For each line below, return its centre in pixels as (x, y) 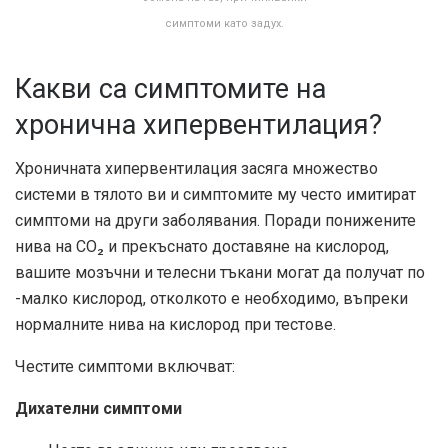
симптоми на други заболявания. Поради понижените (215, 221)
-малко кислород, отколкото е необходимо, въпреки (211, 299)
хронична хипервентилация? (198, 124)
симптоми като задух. (224, 24)
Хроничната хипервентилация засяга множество (196, 169)
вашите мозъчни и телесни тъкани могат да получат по (220, 273)
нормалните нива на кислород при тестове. (175, 325)
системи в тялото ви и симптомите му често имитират (215, 195)
